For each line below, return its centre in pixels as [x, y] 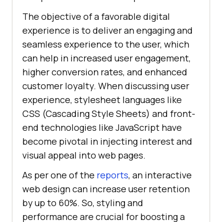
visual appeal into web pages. [84, 155]
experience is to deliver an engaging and [108, 30]
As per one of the [59, 175]
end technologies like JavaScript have [102, 128]
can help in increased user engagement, [107, 58]
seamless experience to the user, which [106, 44]
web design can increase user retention [106, 189]
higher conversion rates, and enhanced [105, 72]
